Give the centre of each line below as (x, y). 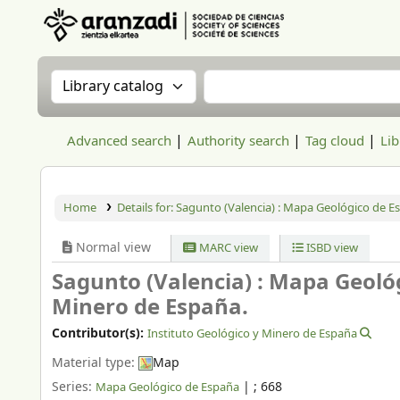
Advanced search (119, 141)
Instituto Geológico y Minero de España (252, 333)
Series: (74, 387)
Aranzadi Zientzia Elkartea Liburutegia (141, 51)
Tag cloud (335, 141)
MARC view (228, 248)
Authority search (238, 141)
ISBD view (330, 248)
